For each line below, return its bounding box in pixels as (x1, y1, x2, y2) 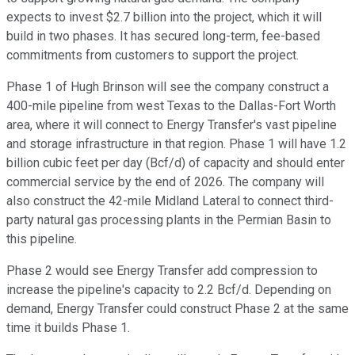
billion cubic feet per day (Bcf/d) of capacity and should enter (6, 155, 345, 170)
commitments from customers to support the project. (6, 47, 299, 63)
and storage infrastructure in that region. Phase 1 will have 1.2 (6, 136, 346, 151)
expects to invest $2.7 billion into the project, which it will (6, 9, 322, 25)
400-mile (6, 97, 59, 113)
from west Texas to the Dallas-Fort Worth (104, 97, 336, 113)
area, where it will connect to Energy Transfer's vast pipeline (6, 116, 337, 132)
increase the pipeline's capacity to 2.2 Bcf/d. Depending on (6, 281, 331, 297)
